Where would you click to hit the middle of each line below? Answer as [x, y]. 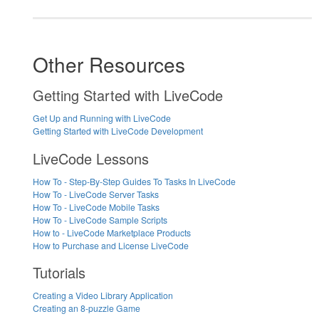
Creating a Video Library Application [103, 296]
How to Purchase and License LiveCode [111, 245]
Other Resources [109, 64]
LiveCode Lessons [91, 158]
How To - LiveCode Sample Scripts [100, 219]
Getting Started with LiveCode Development [118, 131]
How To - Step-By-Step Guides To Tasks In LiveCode [134, 181]
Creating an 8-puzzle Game [87, 308]
